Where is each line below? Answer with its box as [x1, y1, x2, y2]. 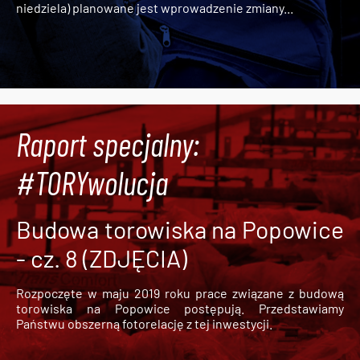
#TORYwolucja [16, 162, 168, 202]
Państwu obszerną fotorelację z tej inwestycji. [16, 315, 272, 331]
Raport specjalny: [16, 124, 199, 163]
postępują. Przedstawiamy [184, 300, 344, 316]
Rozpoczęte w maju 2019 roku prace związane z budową [16, 284, 344, 301]
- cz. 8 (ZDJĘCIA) [16, 243, 187, 272]
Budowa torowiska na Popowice [16, 214, 344, 243]
